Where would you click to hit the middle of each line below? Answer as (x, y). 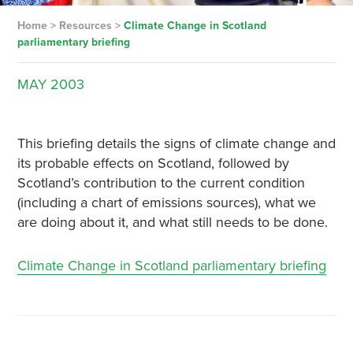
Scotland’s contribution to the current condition (161, 183)
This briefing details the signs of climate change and (176, 143)
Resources (85, 26)
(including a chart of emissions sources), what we (166, 203)
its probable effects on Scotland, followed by (153, 163)
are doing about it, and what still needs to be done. (172, 222)
